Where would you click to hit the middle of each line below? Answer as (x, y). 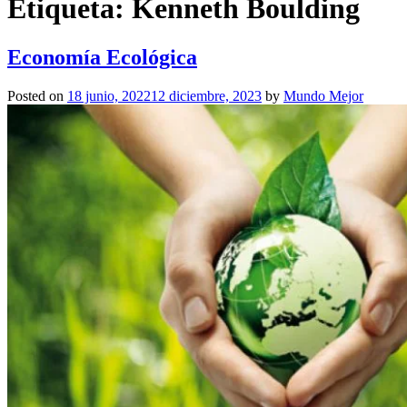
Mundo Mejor (323, 95)
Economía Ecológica (102, 57)
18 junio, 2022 (109, 95)
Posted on (37, 95)
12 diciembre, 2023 (206, 95)
